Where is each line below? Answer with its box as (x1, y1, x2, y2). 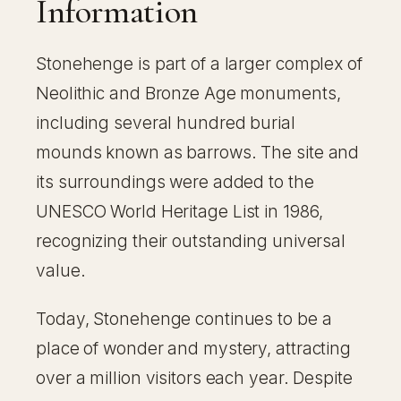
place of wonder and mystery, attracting (36, 337, 352, 359)
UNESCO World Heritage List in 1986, (36, 200, 323, 222)
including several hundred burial (36, 112, 295, 133)
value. (36, 260, 86, 281)
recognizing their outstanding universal (36, 230, 346, 252)
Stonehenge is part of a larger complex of (36, 53, 363, 74)
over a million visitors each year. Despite (36, 367, 353, 388)
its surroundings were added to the (36, 171, 314, 192)
